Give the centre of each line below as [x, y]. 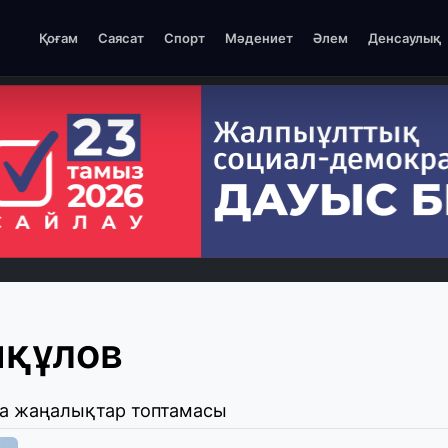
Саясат [121, 38]
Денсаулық [404, 38]
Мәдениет [259, 38]
